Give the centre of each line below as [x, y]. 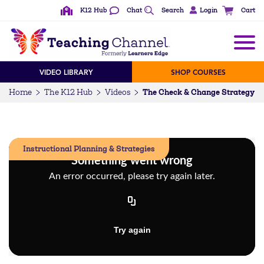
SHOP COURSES [198, 72]
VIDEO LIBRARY [66, 72]
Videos [118, 92]
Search [173, 10]
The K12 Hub [68, 92]
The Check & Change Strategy [199, 92]
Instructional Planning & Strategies [89, 148]
